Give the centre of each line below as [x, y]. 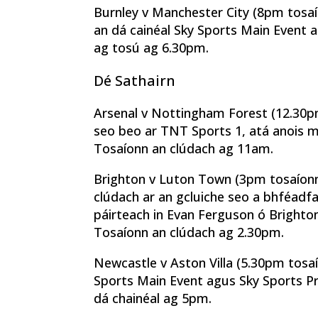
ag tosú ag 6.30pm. [151, 48]
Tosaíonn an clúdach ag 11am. [183, 149]
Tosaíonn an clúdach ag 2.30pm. [189, 232]
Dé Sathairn [135, 81]
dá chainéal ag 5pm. [153, 298]
